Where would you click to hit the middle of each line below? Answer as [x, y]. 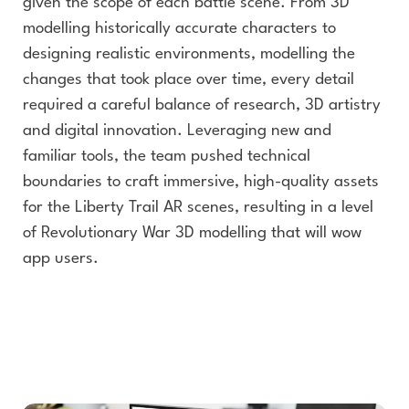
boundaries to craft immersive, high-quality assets [201, 182]
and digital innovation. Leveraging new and [177, 131]
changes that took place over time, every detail [189, 80]
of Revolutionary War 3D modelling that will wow [192, 233]
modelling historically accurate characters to [179, 29]
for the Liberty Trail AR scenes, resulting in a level [198, 208]
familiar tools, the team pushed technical [167, 157]
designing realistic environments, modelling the [189, 54]
